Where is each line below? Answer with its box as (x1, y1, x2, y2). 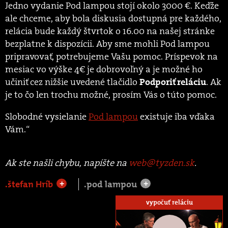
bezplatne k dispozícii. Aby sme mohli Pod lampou (5, 37, 210, 50)
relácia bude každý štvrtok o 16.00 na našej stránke (5, 24, 215, 37)
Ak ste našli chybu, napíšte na (5, 156, 129, 169)
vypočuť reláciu (146, 197, 193, 207)
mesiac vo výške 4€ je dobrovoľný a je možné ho (5, 63, 203, 75)
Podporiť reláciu (139, 76, 206, 88)
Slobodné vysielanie (5, 110, 89, 123)
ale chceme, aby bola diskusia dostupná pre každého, (5, 12, 221, 24)
